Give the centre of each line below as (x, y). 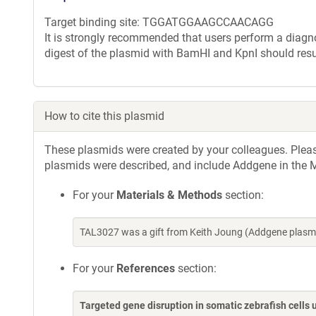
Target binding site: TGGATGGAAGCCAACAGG (159, 22)
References (146, 268)
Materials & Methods (169, 195)
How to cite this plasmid (104, 116)
